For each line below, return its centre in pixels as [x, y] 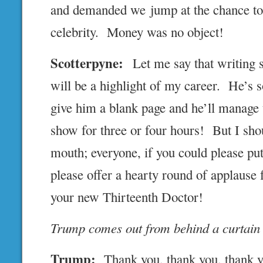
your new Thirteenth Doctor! [127, 197]
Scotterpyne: [87, 63]
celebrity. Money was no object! [137, 32]
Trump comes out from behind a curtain [156, 228]
